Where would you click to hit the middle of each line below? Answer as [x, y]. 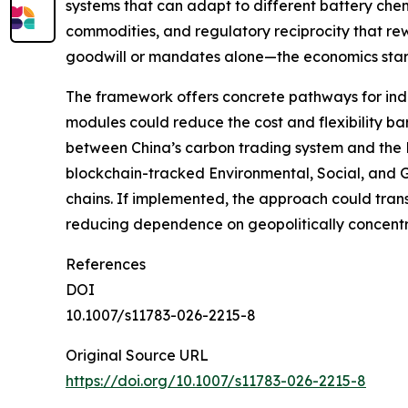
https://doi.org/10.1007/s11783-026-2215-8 [216, 381]
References [106, 265]
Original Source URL [137, 356]
